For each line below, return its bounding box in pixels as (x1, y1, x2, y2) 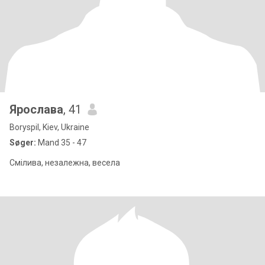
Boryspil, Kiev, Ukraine (9, 122, 89, 132)
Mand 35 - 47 (36, 138, 86, 147)
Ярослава (9, 102, 63, 117)
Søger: (9, 138, 36, 147)
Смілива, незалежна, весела (9, 158, 120, 167)
